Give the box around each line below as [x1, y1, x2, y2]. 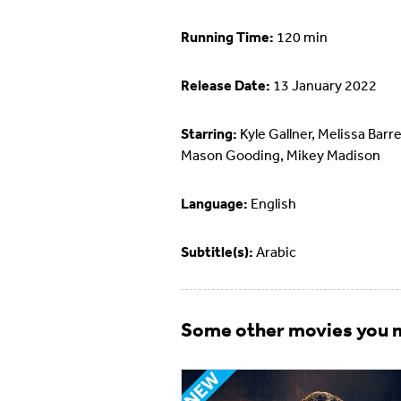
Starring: [181, 124, 237, 143]
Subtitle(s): [181, 243, 253, 261]
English [248, 194, 296, 213]
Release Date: [181, 76, 270, 95]
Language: [181, 194, 248, 213]
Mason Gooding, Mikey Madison [181, 146, 380, 165]
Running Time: [181, 28, 274, 47]
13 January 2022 [270, 76, 377, 95]
